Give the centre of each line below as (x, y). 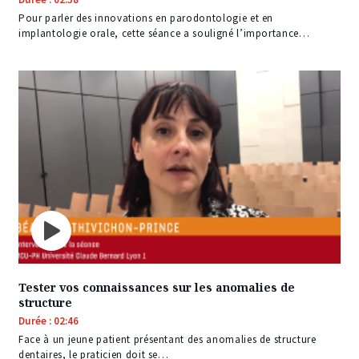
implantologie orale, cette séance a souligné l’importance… (164, 33)
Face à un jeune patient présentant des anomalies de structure (167, 339)
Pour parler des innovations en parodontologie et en (146, 18)
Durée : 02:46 (48, 321)
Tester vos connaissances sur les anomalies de (157, 287)
